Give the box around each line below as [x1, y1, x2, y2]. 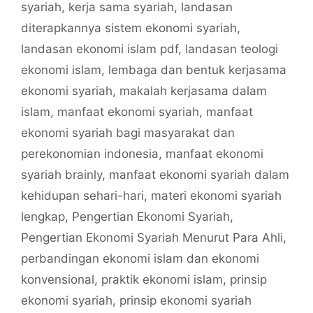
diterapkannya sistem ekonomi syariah [21, 20, 237, 35]
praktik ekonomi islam [101, 272, 223, 286]
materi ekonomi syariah [151, 188, 282, 203]
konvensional [21, 272, 94, 286]
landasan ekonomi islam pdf [21, 41, 178, 56]
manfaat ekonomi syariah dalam [109, 167, 289, 182]
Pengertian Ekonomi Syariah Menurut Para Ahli [21, 230, 283, 245]
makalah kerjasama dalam [119, 83, 267, 98]
